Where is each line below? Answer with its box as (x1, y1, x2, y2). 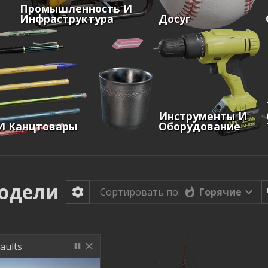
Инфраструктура (20, 11, 114, 26)
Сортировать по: (100, 185, 181, 199)
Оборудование (158, 118, 240, 133)
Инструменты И (158, 108, 247, 123)
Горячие (199, 185, 242, 199)
